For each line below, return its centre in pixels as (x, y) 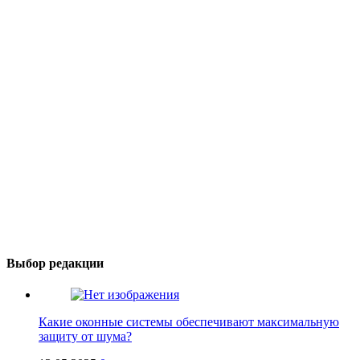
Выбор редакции (55, 263)
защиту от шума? (85, 337)
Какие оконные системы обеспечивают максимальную (189, 322)
